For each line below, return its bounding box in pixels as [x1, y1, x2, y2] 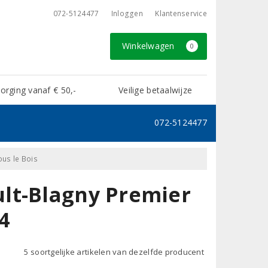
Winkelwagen [121, 40, 177, 51]
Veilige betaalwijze [118, 84, 193, 96]
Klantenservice [155, 8, 207, 19]
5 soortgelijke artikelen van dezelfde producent [24, 246, 204, 257]
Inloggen [111, 8, 143, 19]
